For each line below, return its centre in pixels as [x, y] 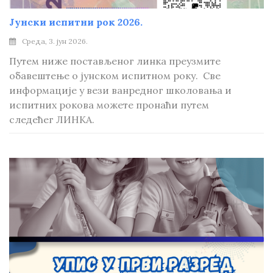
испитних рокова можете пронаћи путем [109, 105]
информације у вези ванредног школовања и [120, 90]
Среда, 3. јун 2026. [55, 41]
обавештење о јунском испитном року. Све [115, 76]
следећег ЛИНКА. [52, 119]
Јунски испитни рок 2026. [76, 22]
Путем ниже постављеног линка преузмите [115, 61]
